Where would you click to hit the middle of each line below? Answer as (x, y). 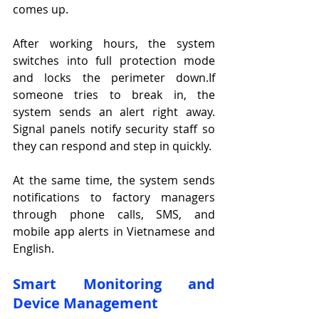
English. (33, 249)
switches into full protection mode (114, 61)
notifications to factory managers (114, 198)
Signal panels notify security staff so (114, 129)
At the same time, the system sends (114, 181)
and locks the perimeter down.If (114, 78)
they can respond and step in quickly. (112, 146)
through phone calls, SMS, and (114, 215)
